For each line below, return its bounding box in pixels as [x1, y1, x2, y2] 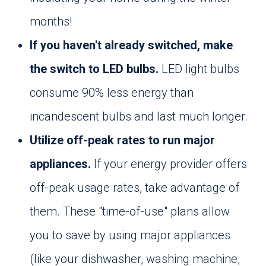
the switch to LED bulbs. [30, 62, 159, 76]
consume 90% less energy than [30, 85, 194, 100]
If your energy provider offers [94, 157, 247, 171]
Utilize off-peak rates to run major [30, 133, 215, 147]
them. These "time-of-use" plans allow [30, 204, 230, 218]
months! [30, 14, 72, 28]
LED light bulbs [159, 62, 239, 76]
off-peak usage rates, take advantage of [30, 180, 239, 195]
